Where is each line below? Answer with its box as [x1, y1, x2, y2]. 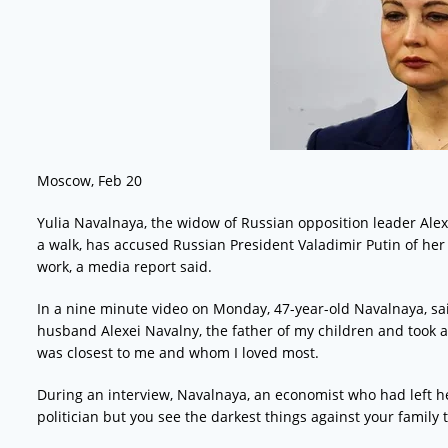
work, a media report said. [36, 256, 212, 276]
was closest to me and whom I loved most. [36, 342, 319, 362]
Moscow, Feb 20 [36, 170, 142, 190]
